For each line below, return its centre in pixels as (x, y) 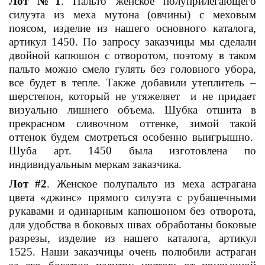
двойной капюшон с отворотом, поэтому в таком (132, 55)
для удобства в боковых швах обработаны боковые (132, 225)
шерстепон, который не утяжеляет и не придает (132, 96)
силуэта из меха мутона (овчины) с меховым (132, 14)
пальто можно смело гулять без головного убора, (132, 69)
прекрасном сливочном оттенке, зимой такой (132, 123)
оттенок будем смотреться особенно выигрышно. (132, 137)
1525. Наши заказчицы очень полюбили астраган (132, 252)
